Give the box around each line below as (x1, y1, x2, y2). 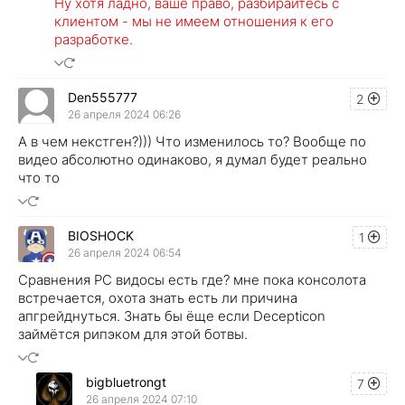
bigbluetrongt (86, 374, 166, 391)
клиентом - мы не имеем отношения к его (54, 12, 334, 30)
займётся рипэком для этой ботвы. (18, 325, 248, 343)
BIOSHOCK (68, 228, 134, 244)
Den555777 (68, 89, 137, 106)
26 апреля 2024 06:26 (68, 108, 181, 122)
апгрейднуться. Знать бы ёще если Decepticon (18, 306, 325, 325)
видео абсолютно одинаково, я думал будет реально (18, 150, 367, 168)
